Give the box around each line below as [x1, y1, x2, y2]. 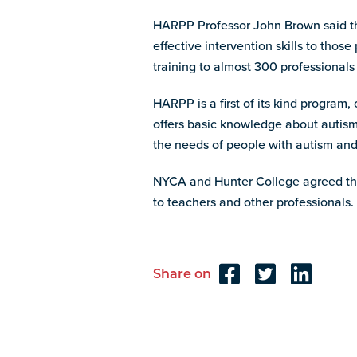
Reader [152, 284, 227, 320]
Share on [153, 268, 211, 281]
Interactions [152, 313, 276, 349]
